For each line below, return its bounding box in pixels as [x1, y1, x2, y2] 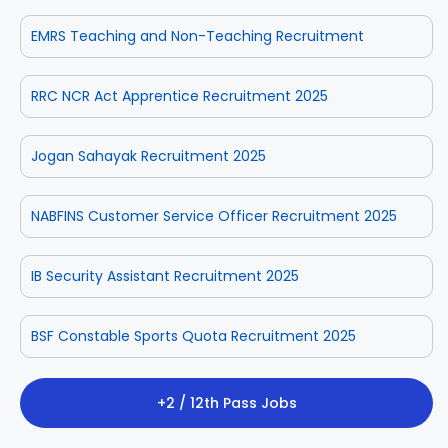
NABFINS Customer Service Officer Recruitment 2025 [31, 205, 397, 226]
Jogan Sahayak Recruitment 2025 [31, 145, 266, 166]
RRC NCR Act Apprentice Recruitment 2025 [31, 85, 328, 106]
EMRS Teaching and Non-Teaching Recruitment [31, 25, 364, 46]
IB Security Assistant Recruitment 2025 [31, 265, 299, 286]
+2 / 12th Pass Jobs [156, 392, 297, 413]
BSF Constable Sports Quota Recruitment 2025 [31, 325, 356, 346]
